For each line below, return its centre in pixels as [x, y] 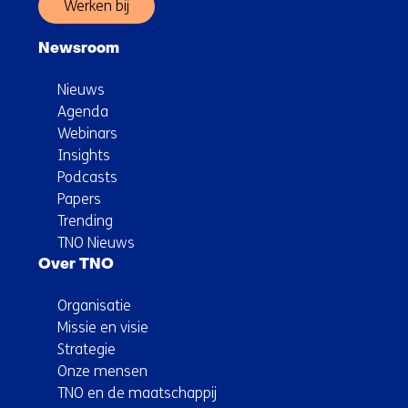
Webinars [87, 134]
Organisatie [94, 306]
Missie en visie [103, 328]
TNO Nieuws [96, 243]
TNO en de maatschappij [137, 393]
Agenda [83, 112]
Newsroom [79, 50]
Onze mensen [102, 372]
